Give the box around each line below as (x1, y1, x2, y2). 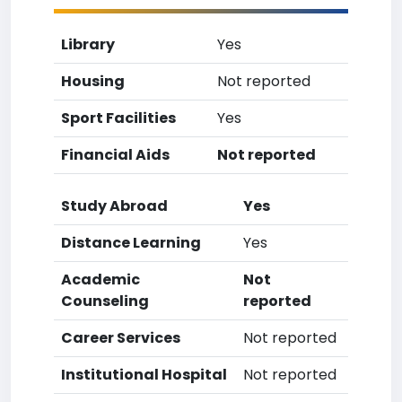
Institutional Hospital (61, 364, 227, 385)
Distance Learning (61, 232, 201, 253)
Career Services (61, 328, 180, 348)
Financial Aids (61, 144, 170, 165)
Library (61, 34, 115, 55)
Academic (61, 269, 140, 290)
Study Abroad (61, 196, 168, 216)
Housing (61, 71, 125, 92)
